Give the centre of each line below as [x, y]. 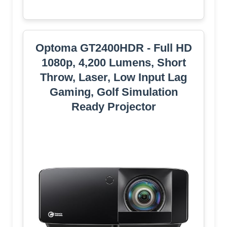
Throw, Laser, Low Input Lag [113, 77]
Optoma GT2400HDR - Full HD [113, 48]
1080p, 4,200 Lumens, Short [113, 62]
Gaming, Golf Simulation [113, 92]
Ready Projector [113, 106]
